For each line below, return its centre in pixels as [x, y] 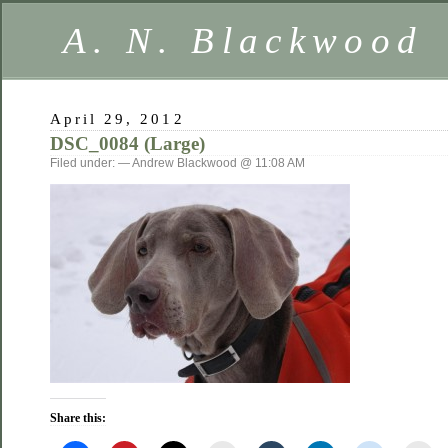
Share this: [78, 417]
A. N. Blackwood [243, 40]
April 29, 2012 [117, 118]
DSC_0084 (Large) [127, 143]
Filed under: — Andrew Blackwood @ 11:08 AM [177, 163]
